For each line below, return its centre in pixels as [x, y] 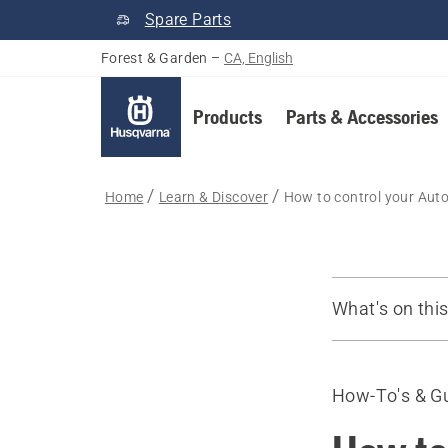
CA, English [259, 58]
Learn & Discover [213, 197]
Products [227, 116]
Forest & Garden [154, 58]
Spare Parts [188, 19]
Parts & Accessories [361, 116]
